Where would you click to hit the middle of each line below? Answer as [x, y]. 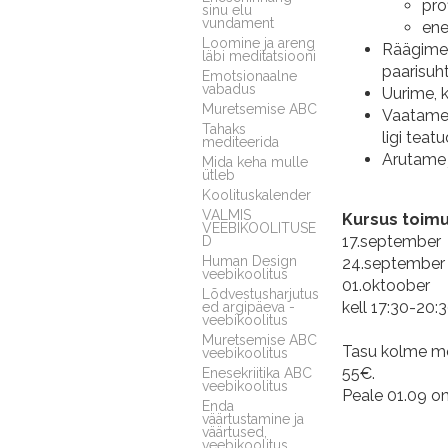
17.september [391, 241]
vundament [238, 22]
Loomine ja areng [258, 42]
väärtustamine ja [253, 418]
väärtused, [234, 431]
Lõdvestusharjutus [260, 293]
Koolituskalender [256, 194]
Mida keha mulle [255, 161]
